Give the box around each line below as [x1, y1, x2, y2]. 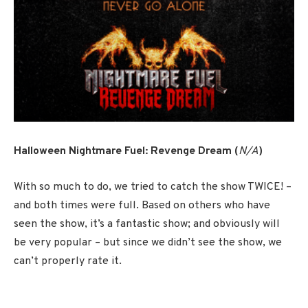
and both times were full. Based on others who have [14, 199, 270, 212]
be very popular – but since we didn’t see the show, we [14, 236, 282, 250]
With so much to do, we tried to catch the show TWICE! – [14, 180, 291, 194]
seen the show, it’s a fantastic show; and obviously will [14, 217, 280, 231]
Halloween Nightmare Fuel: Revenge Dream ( [14, 144, 239, 159]
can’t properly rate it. [14, 254, 122, 268]
